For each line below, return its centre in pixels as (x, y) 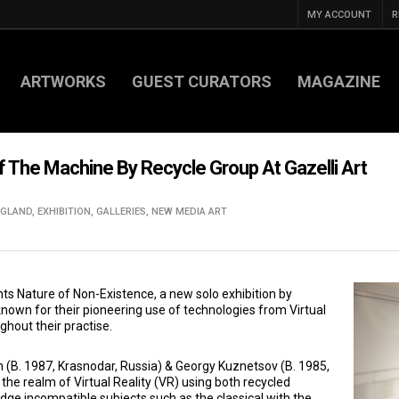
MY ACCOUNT (339, 15)
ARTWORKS (63, 81)
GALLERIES (121, 212)
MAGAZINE (339, 81)
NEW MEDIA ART (189, 212)
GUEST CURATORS (202, 81)
